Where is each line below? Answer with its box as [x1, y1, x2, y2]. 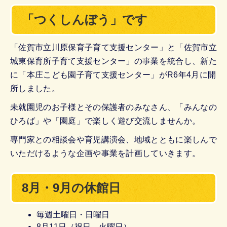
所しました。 [10, 84, 60, 93]
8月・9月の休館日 [22, 180, 121, 195]
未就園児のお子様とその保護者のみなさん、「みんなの [10, 102, 217, 111]
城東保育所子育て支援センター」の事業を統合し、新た [10, 56, 217, 65]
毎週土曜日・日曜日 [36, 210, 110, 219]
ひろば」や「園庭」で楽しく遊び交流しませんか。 [10, 116, 201, 125]
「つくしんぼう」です [22, 12, 147, 26]
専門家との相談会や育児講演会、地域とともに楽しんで [10, 135, 217, 144]
